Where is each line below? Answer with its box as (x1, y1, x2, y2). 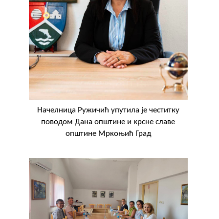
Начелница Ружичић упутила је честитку (37, 106, 179, 114)
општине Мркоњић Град (65, 129, 151, 138)
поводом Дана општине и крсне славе (41, 117, 175, 126)
